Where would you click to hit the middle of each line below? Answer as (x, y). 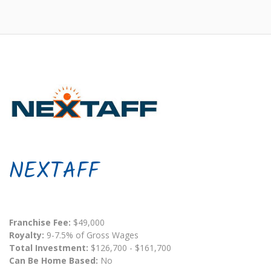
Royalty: (27, 235)
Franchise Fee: (41, 222)
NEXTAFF (54, 172)
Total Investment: (50, 248)
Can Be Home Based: (54, 260)
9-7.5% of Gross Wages (91, 235)
